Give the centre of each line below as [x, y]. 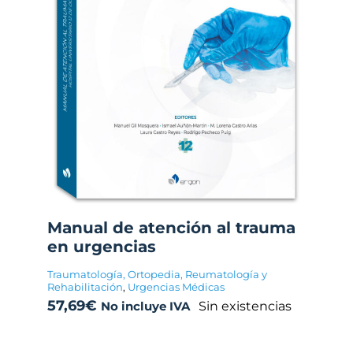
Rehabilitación [85, 287]
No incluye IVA [145, 307]
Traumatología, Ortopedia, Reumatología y [157, 275]
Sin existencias [245, 306]
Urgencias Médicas [176, 287]
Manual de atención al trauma [171, 228]
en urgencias [102, 247]
